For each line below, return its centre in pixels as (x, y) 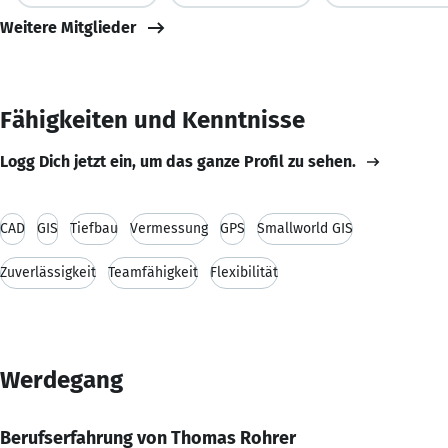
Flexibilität (244, 272)
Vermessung (169, 228)
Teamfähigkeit (153, 272)
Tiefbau (94, 228)
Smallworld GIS (305, 228)
